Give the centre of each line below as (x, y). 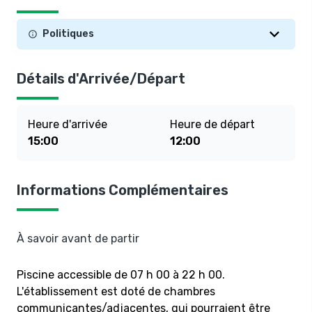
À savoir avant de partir (78, 239)
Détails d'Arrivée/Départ (101, 79)
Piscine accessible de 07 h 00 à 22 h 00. (121, 275)
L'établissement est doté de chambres (116, 291)
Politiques (67, 34)
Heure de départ (213, 124)
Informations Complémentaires (123, 190)
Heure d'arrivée (68, 124)
